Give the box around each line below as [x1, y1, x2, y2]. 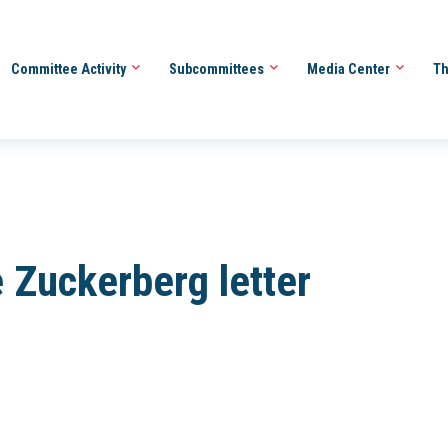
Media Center [306, 60, 393, 77]
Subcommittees [168, 60, 267, 77]
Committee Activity [10, 60, 129, 77]
